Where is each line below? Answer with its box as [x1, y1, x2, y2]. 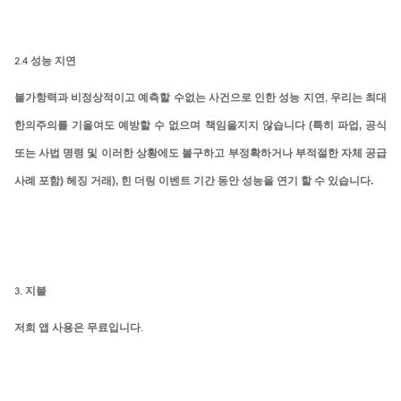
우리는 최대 [330, 92, 388, 104]
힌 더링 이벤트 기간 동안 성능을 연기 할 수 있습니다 [120, 175, 371, 187]
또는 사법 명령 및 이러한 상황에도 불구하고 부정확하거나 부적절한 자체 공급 [13, 148, 388, 159]
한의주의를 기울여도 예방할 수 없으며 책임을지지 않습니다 [13, 120, 309, 132]
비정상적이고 [70, 92, 135, 104]
